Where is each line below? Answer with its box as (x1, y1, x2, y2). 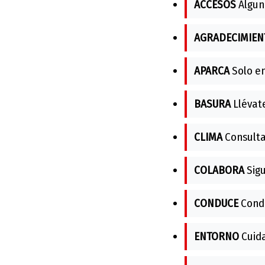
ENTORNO (194, 229, 239, 243)
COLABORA (194, 163, 244, 177)
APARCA (194, 63, 230, 77)
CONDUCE (194, 196, 238, 210)
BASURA (194, 96, 231, 111)
